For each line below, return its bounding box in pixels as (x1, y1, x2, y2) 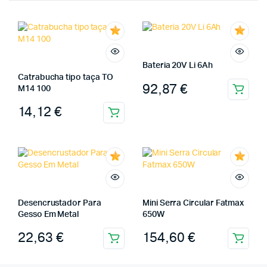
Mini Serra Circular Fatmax (142, 198, 244, 207)
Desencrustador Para (18, 198, 101, 207)
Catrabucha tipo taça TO (18, 73, 114, 82)
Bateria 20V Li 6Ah (142, 61, 213, 70)
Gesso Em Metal (18, 210, 79, 219)
